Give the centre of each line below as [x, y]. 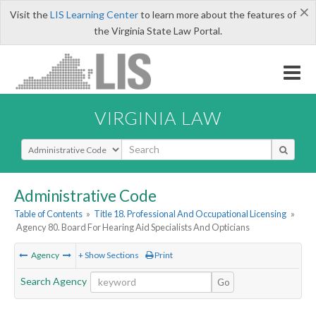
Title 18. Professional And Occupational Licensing [190, 214]
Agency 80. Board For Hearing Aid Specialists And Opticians [133, 227]
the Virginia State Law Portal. [158, 31]
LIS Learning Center [94, 14]
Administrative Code [85, 195]
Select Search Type [63, 145]
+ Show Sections [109, 255]
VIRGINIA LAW [158, 117]
